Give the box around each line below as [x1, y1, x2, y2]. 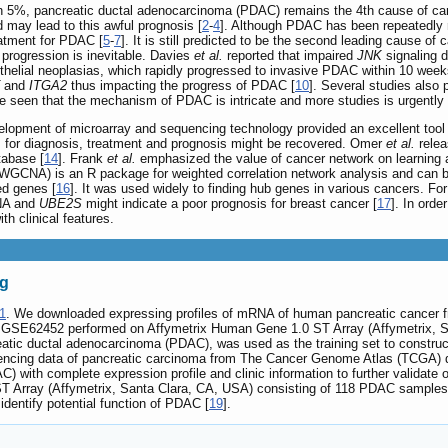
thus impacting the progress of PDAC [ [67, 78, 295, 94]
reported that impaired [223, 48, 357, 64]
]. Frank [58, 151, 107, 167]
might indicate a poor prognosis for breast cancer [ [82, 196, 377, 212]
